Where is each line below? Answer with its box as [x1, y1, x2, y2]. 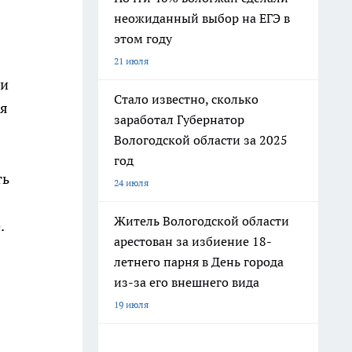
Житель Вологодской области [114, 213, 289, 229]
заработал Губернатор [114, 112, 244, 127]
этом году [114, 31, 172, 46]
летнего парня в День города [114, 254, 284, 269]
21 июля [114, 55, 148, 67]
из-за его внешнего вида [114, 274, 259, 290]
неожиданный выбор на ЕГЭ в [114, 10, 290, 26]
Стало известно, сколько [114, 91, 258, 107]
